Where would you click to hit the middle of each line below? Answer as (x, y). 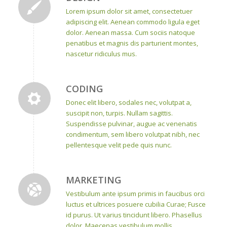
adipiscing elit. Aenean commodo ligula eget (133, 22)
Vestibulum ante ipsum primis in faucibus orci (135, 193)
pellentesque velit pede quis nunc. (119, 145)
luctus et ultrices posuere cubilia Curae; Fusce (136, 204)
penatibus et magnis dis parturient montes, (132, 43)
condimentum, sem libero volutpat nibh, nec (133, 134)
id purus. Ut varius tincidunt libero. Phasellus (134, 215)
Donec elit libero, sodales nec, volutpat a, (128, 102)
